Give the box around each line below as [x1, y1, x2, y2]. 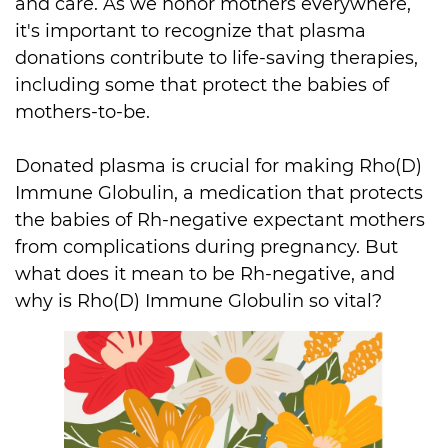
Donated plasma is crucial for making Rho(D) [15, 155, 427, 177]
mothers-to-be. [15, 101, 150, 123]
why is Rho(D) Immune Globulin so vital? [15, 290, 382, 312]
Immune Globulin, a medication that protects [15, 182, 428, 204]
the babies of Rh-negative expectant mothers [15, 209, 430, 231]
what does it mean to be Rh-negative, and [15, 263, 400, 285]
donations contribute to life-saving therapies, [15, 47, 423, 69]
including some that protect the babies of [15, 74, 394, 96]
